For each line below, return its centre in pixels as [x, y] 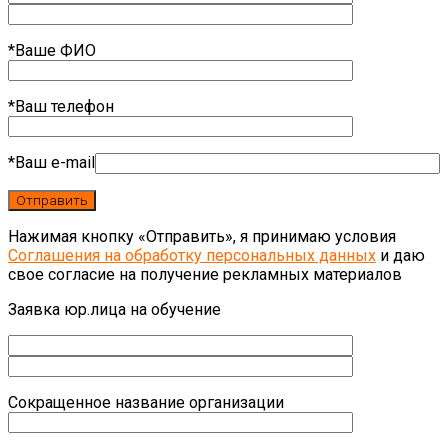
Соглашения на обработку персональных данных [192, 255]
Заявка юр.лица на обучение [114, 309]
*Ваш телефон [61, 106]
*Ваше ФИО [52, 50]
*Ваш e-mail [51, 162]
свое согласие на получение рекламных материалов [205, 274]
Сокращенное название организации [146, 402]
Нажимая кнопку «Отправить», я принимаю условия [202, 236]
